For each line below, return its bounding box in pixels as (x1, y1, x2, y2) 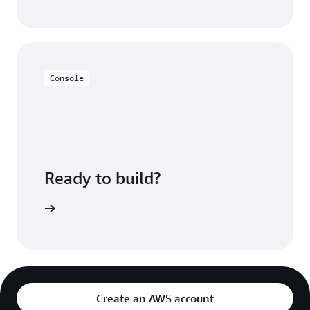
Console (50, 73, 84, 83)
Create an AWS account (96, 291, 214, 305)
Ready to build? (44, 168, 161, 188)
